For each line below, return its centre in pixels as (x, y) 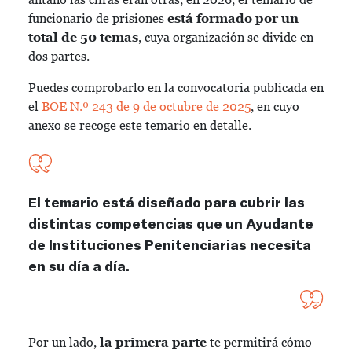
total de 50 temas (83, 37)
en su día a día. (79, 266)
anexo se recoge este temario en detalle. (140, 125)
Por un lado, (64, 342)
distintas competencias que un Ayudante (171, 223)
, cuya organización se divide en (226, 37)
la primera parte (153, 342)
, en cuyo (275, 106)
